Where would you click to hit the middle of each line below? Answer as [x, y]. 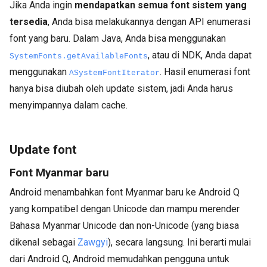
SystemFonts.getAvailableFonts [79, 57]
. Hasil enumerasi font [205, 72]
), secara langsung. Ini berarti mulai [179, 243]
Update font [43, 150]
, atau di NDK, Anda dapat [200, 55]
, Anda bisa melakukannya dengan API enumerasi [149, 22]
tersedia [29, 22]
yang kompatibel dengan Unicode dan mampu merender [125, 209]
